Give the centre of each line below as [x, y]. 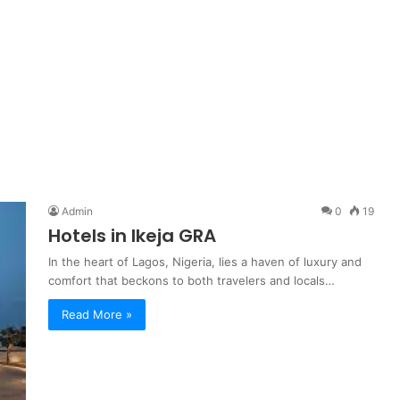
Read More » [97, 314]
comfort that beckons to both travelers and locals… [192, 280]
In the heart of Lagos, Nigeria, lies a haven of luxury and [205, 262]
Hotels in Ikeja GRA [132, 236]
